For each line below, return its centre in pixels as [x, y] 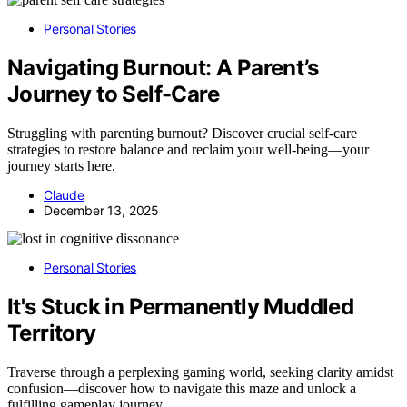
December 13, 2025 [102, 210]
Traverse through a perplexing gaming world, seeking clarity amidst [200, 372]
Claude [64, 194]
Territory [52, 333]
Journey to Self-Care [113, 94]
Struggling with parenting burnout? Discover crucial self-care [182, 133]
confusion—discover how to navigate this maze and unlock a [182, 388]
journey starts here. [61, 165]
